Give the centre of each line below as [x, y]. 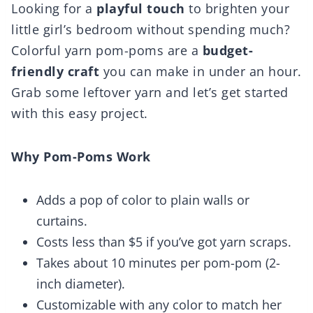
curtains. [62, 221]
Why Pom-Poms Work [81, 157]
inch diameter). [81, 284]
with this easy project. [80, 114]
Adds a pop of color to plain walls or [143, 200]
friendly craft [55, 72]
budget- [227, 51]
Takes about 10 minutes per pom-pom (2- [158, 263]
